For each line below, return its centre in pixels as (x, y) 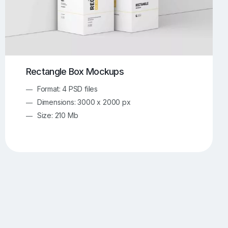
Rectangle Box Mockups (75, 72)
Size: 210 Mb (58, 115)
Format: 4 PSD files (67, 89)
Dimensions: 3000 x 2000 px (84, 102)
